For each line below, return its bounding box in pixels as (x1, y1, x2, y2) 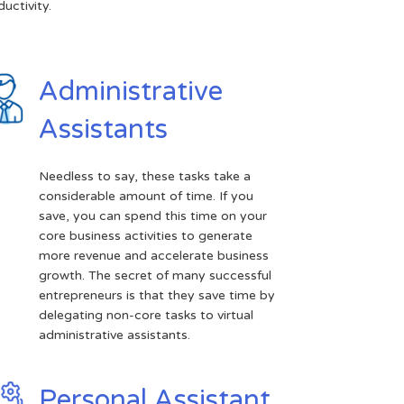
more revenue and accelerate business (39, 247, 270, 263)
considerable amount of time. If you (39, 188, 254, 204)
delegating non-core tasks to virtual (39, 307, 254, 323)
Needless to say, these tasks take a (39, 168, 252, 184)
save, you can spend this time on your (39, 207, 268, 224)
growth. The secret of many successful (39, 267, 272, 283)
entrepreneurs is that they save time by (39, 287, 276, 303)
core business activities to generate (39, 227, 253, 243)
